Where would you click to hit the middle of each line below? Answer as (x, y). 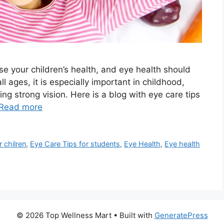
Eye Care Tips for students (75, 143)
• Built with (133, 215)
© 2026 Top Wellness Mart (64, 215)
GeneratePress (181, 215)
